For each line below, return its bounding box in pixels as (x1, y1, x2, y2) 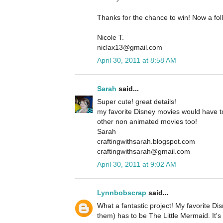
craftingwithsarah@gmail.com (97, 147, 190, 156)
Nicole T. (97, 33, 124, 42)
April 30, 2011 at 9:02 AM (97, 160, 176, 169)
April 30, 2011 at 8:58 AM (97, 56, 176, 65)
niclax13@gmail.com (97, 43, 162, 52)
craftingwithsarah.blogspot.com (97, 137, 195, 146)
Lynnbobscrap (97, 189, 146, 197)
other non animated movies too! (97, 117, 197, 126)
